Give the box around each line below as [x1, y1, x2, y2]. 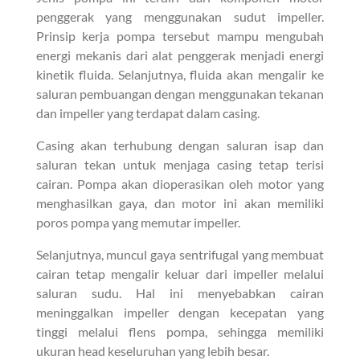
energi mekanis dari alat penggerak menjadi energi [35, 47, 325, 63]
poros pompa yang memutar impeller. [35, 214, 240, 230]
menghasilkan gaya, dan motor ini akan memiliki [35, 194, 325, 211]
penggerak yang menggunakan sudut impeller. [35, 8, 325, 24]
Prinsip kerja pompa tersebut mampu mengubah [35, 27, 325, 43]
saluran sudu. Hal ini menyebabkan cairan [35, 284, 325, 301]
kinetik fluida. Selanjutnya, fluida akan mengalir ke [35, 66, 325, 82]
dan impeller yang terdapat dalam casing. [35, 104, 260, 121]
